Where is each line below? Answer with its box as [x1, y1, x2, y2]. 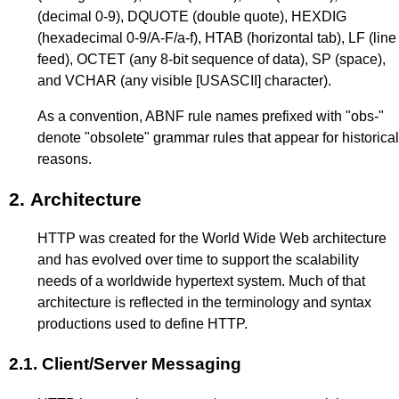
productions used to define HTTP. [37, 316, 248, 331]
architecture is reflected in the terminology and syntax [37, 295, 371, 310]
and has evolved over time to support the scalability [37, 252, 359, 267]
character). [261, 72, 331, 88]
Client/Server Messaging [42, 354, 241, 374]
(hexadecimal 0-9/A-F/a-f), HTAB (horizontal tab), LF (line [37, 29, 396, 45]
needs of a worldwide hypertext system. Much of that [37, 273, 365, 289]
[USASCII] [196, 72, 261, 88]
